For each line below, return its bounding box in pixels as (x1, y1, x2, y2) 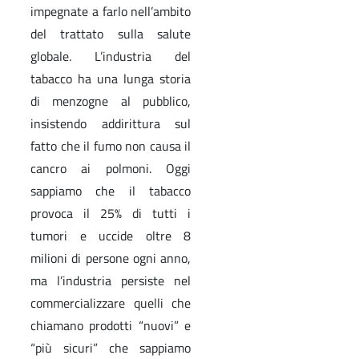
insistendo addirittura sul (30, 113, 192, 133)
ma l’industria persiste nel (30, 270, 192, 290)
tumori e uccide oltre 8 (30, 225, 192, 245)
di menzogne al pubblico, (30, 91, 192, 111)
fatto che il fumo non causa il (30, 135, 192, 155)
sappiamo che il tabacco (30, 180, 192, 200)
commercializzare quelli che (30, 292, 192, 313)
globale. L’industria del (30, 46, 192, 66)
